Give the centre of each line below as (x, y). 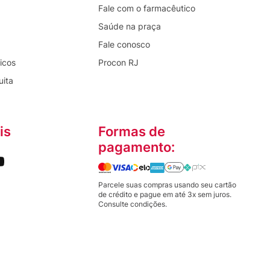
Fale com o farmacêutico (146, 8)
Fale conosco (124, 45)
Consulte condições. (132, 204)
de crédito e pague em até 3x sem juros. (165, 195)
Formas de (131, 132)
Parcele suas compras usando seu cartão (167, 185)
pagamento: (136, 147)
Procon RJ (118, 63)
